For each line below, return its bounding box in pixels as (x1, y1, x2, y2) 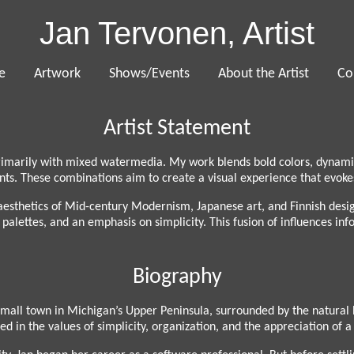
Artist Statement (104, 117, 250, 140)
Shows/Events (109, 66, 190, 81)
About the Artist (218, 66, 309, 81)
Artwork (34, 66, 81, 81)
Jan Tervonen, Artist (40, 16, 314, 51)
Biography (132, 265, 222, 288)
